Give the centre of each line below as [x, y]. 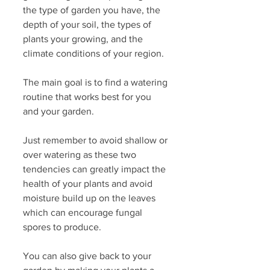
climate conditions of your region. [93, 54]
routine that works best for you [88, 97]
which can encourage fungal [84, 213]
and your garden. [58, 111]
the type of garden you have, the [93, 10]
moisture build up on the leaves [90, 198]
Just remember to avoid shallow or [96, 140]
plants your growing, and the [84, 39]
